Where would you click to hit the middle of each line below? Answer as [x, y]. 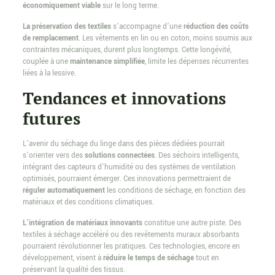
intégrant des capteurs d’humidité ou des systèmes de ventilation [129, 168]
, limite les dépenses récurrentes [196, 62]
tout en [206, 258]
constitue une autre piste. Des [192, 223]
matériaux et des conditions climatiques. [88, 203]
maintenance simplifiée [107, 62]
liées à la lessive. [49, 74]
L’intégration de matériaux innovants [82, 223]
